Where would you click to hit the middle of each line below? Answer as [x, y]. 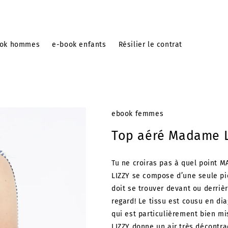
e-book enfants [79, 44]
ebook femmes [138, 114]
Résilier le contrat [150, 44]
